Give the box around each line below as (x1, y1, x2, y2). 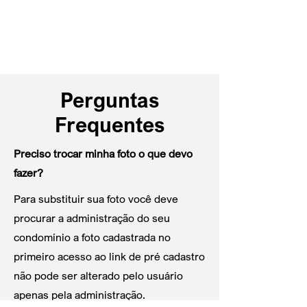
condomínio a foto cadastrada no (14, 230, 171, 244)
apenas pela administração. (14, 288, 145, 302)
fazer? (14, 166, 43, 180)
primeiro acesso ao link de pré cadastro (14, 249, 205, 263)
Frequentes (55, 112, 164, 137)
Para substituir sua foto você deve (14, 192, 178, 206)
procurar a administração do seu (14, 211, 170, 225)
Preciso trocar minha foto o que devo (14, 147, 193, 160)
